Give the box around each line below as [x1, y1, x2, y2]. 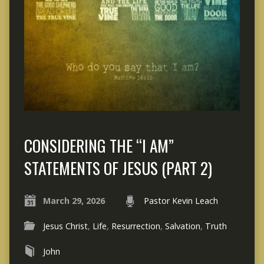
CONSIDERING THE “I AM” [24, 133, 174, 158]
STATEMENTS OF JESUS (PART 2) [24, 156, 212, 180]
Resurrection [111, 220, 160, 232]
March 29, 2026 [42, 195, 105, 207]
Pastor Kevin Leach [143, 195, 218, 207]
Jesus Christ [42, 220, 88, 232]
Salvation [164, 220, 200, 232]
